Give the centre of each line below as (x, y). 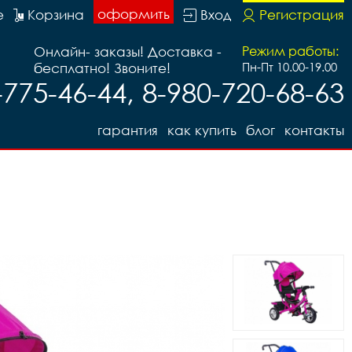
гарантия (128, 130)
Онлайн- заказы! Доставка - (128, 51)
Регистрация (302, 15)
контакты (314, 130)
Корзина (56, 15)
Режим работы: (290, 51)
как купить (202, 130)
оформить (134, 14)
